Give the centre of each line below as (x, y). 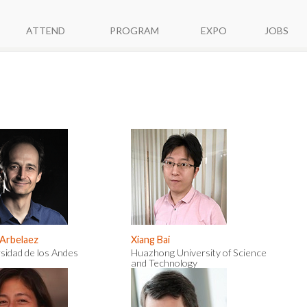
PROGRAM (134, 30)
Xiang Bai (150, 240)
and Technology (164, 263)
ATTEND (46, 30)
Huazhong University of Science (199, 253)
